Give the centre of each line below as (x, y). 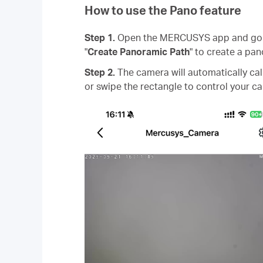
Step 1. (100, 38)
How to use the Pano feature (163, 10)
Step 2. (100, 72)
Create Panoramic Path (139, 52)
